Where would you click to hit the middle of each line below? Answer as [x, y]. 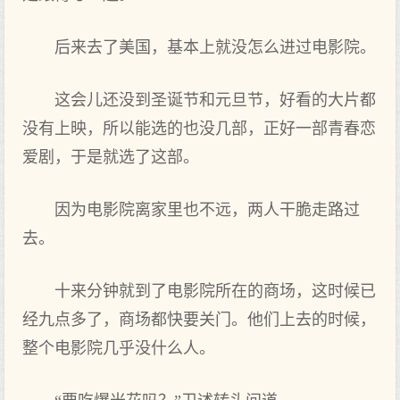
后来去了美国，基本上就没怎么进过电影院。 [215, 47]
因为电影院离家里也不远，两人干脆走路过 [207, 210]
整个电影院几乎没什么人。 [119, 348]
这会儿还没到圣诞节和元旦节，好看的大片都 [215, 100]
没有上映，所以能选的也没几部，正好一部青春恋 [199, 129]
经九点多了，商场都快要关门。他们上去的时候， [199, 320]
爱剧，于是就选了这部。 [111, 157]
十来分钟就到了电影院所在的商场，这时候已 [215, 291]
